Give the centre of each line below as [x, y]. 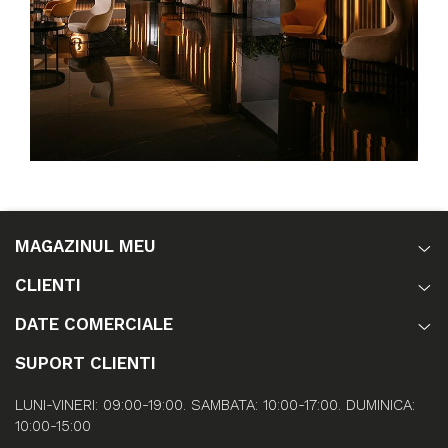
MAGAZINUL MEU [85, 245]
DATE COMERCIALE [94, 323]
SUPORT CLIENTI [85, 362]
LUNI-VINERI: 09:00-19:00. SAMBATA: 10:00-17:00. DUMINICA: [215, 404]
